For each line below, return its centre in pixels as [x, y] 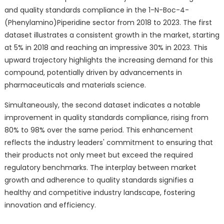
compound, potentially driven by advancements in [93, 72]
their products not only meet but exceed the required [98, 155]
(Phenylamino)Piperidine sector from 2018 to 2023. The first [108, 22]
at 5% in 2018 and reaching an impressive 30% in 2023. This [106, 47]
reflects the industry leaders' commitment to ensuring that [108, 142]
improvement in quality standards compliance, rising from [106, 117]
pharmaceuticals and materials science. [75, 85]
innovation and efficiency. [50, 205]
